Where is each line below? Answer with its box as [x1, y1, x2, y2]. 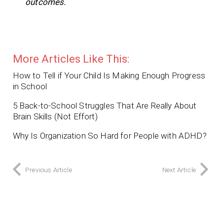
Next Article [162, 166, 196, 174]
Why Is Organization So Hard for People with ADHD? [12, 131, 207, 141]
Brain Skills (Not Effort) [12, 111, 98, 122]
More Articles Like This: [12, 53, 129, 66]
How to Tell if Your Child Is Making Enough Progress [12, 71, 206, 81]
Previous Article [25, 166, 72, 174]
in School [12, 81, 47, 92]
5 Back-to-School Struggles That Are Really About [12, 101, 197, 111]
